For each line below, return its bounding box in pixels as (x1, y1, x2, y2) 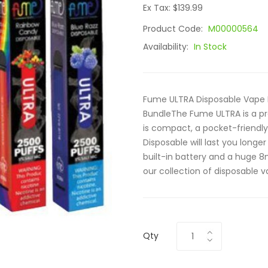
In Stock (194, 41, 227, 53)
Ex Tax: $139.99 (143, 2, 203, 14)
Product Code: (143, 23, 205, 35)
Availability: (143, 41, 191, 53)
